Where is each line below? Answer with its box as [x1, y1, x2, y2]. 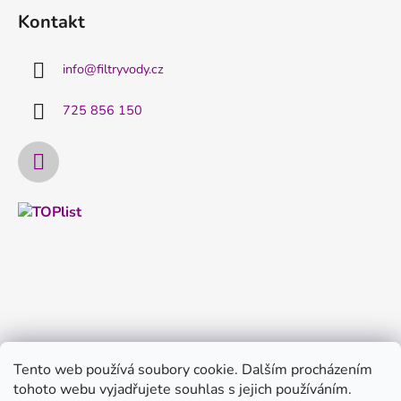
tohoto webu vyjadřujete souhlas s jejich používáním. [13, 380, 352, 399]
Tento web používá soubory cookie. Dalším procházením [13, 360, 372, 380]
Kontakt [18, 10, 85, 34]
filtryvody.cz [97, 60, 164, 79]
